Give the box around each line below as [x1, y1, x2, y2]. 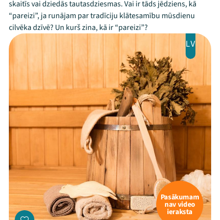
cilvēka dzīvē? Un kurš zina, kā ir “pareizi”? [9, 22, 148, 33]
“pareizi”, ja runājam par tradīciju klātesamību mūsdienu [9, 10, 195, 21]
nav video [165, 199, 195, 210]
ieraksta [167, 206, 192, 217]
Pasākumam [160, 192, 199, 202]
